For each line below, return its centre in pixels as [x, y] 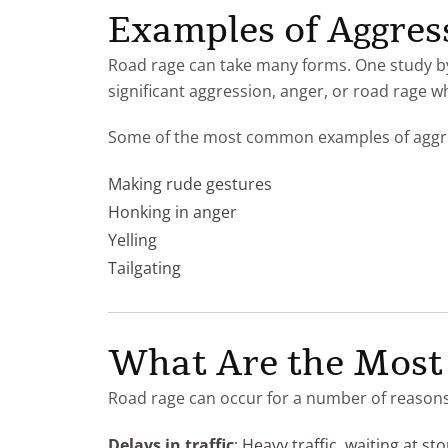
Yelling [132, 239]
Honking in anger [172, 211]
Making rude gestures [190, 183]
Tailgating [144, 267]
